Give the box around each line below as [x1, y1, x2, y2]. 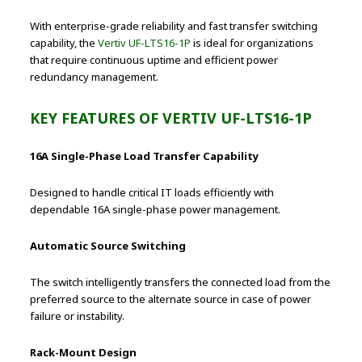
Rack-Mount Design [30, 345, 137, 360]
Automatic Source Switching [30, 238, 187, 254]
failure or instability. [30, 309, 125, 324]
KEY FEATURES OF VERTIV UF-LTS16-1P [30, 108, 313, 128]
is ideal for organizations [191, 36, 314, 51]
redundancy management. [30, 69, 159, 85]
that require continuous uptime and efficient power [30, 53, 279, 68]
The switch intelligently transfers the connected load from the [30, 275, 331, 290]
